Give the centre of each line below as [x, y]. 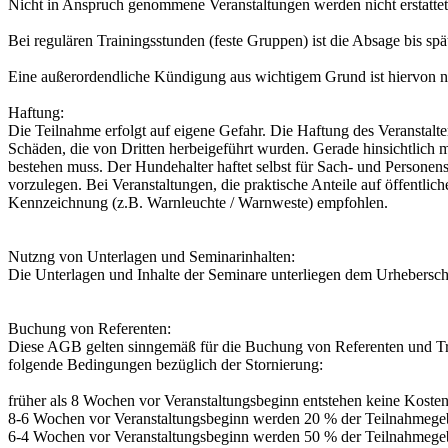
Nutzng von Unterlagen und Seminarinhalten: [151, 257]
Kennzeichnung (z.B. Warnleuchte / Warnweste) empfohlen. [198, 203]
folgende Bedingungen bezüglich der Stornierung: [165, 365]
